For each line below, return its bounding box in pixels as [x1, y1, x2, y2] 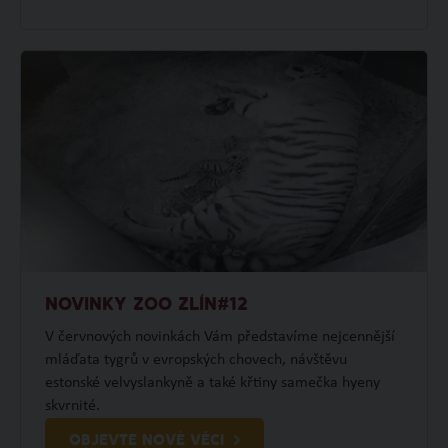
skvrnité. [44, 397, 100, 414]
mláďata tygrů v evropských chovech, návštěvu [44, 351, 347, 368]
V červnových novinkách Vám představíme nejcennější [44, 328, 395, 345]
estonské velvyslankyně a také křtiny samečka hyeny [44, 374, 380, 391]
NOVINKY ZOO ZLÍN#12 [44, 295, 248, 315]
